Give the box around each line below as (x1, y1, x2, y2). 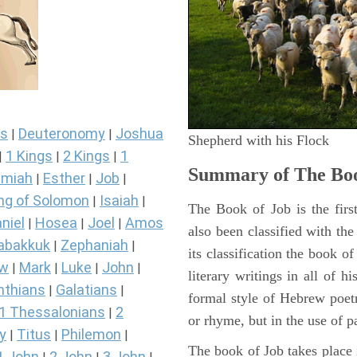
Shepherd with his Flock (188, 131, 329, 148)
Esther (43, 170, 85, 187)
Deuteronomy (18, 125, 105, 143)
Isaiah (100, 192, 139, 210)
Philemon (61, 326, 121, 343)
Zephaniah (61, 237, 128, 254)
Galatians (56, 281, 117, 299)
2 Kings (63, 147, 110, 165)
